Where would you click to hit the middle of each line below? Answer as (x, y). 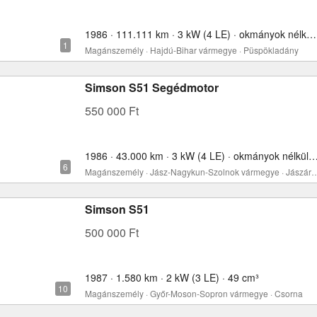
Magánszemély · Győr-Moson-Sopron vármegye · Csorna (194, 293)
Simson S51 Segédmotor (152, 87)
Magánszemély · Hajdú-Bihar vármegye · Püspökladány (192, 50)
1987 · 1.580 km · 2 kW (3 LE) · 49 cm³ (172, 277)
